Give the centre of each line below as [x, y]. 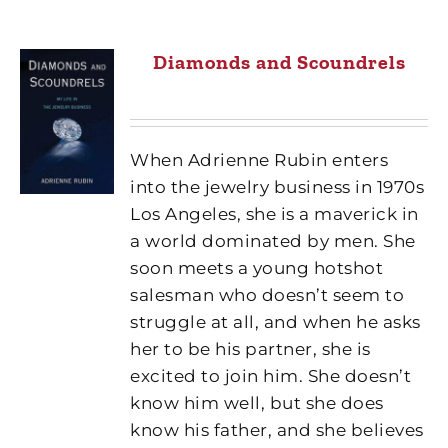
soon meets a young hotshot [257, 267]
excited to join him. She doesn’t [271, 375]
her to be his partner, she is [250, 348]
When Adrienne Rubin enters [259, 159]
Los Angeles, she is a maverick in [274, 213]
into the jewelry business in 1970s [277, 186]
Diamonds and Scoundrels [279, 61]
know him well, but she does [257, 402]
